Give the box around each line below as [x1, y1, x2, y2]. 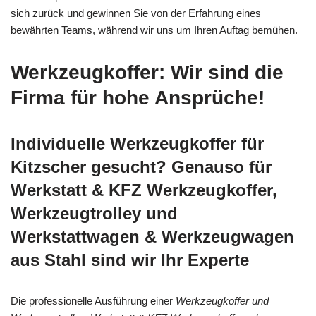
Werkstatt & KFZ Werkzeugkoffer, [11, 180, 277, 200]
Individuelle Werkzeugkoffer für [11, 133, 264, 153]
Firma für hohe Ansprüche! [11, 86, 265, 109]
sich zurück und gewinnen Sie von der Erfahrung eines [11, 6, 261, 19]
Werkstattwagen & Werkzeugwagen [11, 226, 294, 246]
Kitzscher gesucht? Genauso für [11, 157, 272, 176]
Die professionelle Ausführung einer [11, 294, 176, 307]
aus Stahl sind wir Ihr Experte [11, 250, 249, 269]
